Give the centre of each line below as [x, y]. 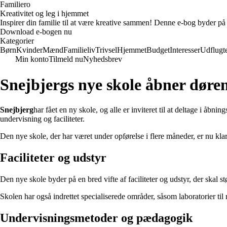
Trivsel [106, 50]
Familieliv [79, 50]
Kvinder [29, 50]
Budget [158, 50]
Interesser [185, 50]
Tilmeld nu [66, 59]
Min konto [32, 59]
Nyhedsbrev [103, 59]
